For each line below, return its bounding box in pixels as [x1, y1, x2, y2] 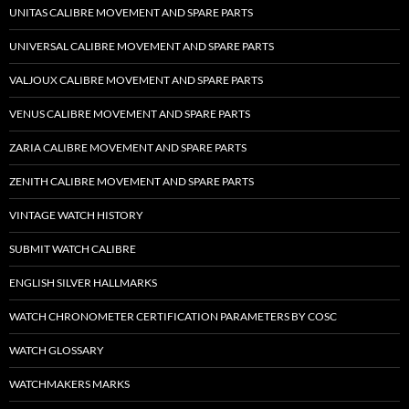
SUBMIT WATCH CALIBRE [9, 242, 136, 257]
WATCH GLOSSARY [9, 343, 104, 358]
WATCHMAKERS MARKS [9, 377, 130, 392]
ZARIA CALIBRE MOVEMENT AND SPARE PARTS [9, 141, 246, 155]
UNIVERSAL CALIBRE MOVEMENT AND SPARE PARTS [9, 39, 274, 54]
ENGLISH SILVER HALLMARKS [9, 276, 157, 290]
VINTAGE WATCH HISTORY [9, 208, 143, 223]
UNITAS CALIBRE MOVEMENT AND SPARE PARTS [9, 5, 253, 20]
